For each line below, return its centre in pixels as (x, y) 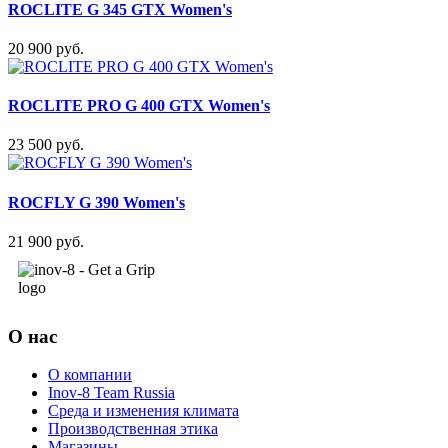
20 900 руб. (46, 48)
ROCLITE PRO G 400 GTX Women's (139, 106)
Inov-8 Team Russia (111, 393)
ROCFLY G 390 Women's (96, 202)
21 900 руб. (46, 241)
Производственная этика (133, 429)
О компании (90, 375)
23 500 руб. (46, 145)
